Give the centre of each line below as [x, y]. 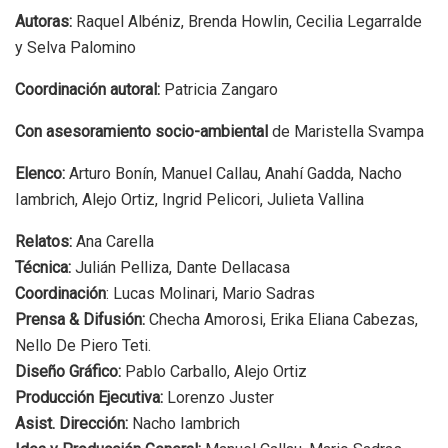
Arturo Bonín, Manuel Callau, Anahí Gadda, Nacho [235, 173]
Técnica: [43, 267]
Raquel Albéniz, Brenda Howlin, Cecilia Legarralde [247, 21]
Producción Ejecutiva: [89, 397]
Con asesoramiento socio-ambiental [141, 131]
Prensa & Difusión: [80, 319]
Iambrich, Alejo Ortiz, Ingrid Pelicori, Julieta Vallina [189, 199]
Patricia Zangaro [221, 89]
